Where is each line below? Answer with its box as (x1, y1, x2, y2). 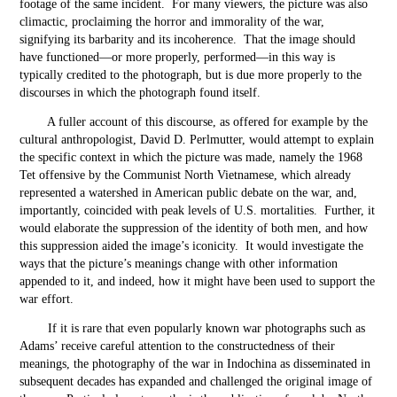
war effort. (19, 292, 74, 306)
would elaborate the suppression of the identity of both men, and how (19, 222, 369, 235)
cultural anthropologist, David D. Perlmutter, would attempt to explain (19, 133, 375, 146)
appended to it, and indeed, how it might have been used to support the (19, 275, 376, 288)
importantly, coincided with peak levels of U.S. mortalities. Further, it (19, 204, 376, 217)
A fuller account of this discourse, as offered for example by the (47, 115, 369, 128)
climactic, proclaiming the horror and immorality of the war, (19, 15, 325, 28)
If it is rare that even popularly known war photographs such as (19, 322, 366, 335)
